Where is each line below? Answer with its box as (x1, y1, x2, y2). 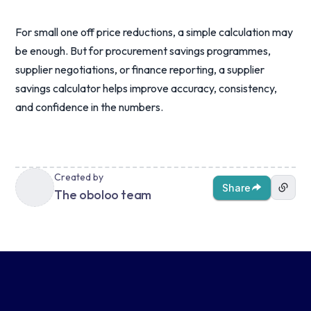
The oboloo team (54, 187, 151, 203)
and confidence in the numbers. (15, 100, 164, 114)
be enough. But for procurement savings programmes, (15, 44, 271, 58)
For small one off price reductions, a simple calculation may (15, 25, 294, 39)
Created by (54, 171, 103, 183)
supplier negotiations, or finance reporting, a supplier (15, 62, 265, 76)
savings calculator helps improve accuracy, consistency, (15, 81, 278, 95)
